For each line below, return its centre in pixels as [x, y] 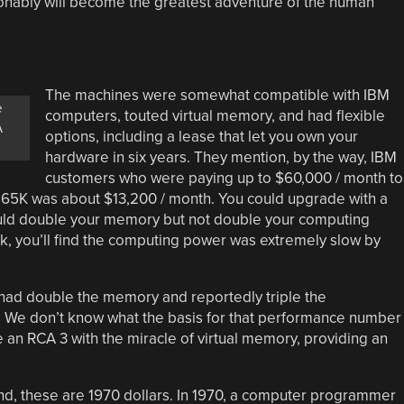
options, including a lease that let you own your [201, 136]
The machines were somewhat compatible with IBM [217, 95]
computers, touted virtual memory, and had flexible [215, 115]
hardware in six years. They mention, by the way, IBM [220, 157]
